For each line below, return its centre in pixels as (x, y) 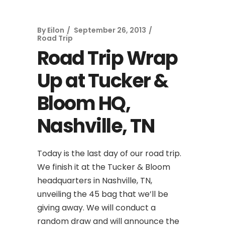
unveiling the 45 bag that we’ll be (103, 194)
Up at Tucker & (103, 80)
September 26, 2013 (110, 30)
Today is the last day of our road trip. (109, 153)
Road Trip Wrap (107, 58)
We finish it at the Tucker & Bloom (104, 167)
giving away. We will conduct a (96, 207)
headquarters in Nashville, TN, (95, 180)
